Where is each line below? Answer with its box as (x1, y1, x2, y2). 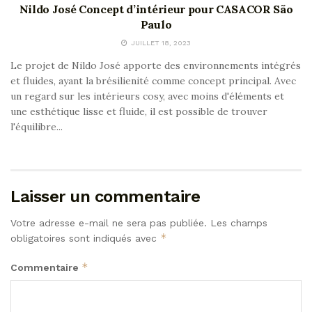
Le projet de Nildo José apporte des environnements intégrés (10, 58, 301, 72)
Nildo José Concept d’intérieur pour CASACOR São (19, 1, 293, 16)
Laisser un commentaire (10, 186, 201, 206)
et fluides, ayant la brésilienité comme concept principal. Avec (10, 74, 296, 87)
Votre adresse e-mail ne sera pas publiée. (10, 217, 207, 228)
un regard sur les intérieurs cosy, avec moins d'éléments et (10, 89, 284, 102)
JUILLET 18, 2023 (129, 38, 191, 47)
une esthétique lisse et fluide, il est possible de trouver (10, 104, 267, 118)
